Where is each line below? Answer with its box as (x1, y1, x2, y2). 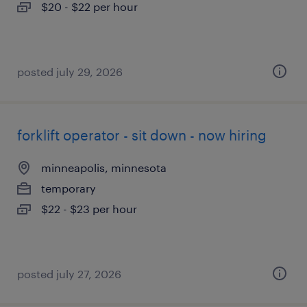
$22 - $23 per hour (41, 202, 137, 215)
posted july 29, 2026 (17, 65, 123, 78)
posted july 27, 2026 (17, 267, 121, 280)
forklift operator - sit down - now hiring (17, 127, 267, 143)
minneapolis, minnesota (41, 161, 167, 174)
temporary (41, 182, 96, 195)
